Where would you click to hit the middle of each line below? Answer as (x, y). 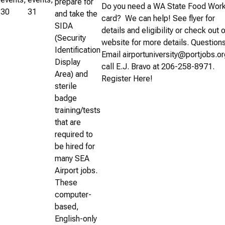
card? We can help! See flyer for (158, 18)
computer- (73, 194)
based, (67, 206)
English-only (76, 218)
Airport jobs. (77, 170)
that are (68, 122)
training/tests (78, 110)
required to (74, 134)
